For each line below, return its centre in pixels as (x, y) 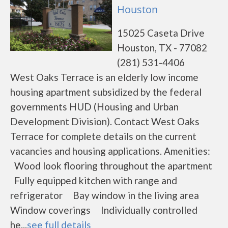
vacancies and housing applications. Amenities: (112, 151)
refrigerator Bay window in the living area (109, 195)
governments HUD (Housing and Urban (94, 107)
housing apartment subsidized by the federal (106, 92)
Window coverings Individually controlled (104, 210)
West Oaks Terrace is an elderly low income (104, 77)
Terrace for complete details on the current (103, 136)
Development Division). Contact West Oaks (105, 121)
